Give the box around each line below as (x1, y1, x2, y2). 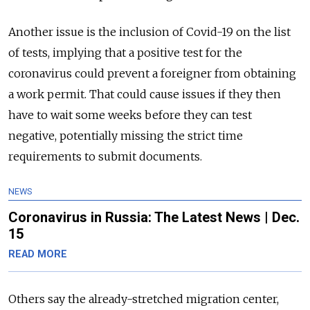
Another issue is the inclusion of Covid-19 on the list (8, 24, 291, 39)
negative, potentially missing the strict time (8, 128, 243, 143)
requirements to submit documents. (8, 149, 202, 163)
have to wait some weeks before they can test (8, 107, 252, 122)
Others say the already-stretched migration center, (8, 291, 279, 306)
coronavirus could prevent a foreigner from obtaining (8, 66, 296, 80)
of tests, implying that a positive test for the (8, 45, 242, 60)
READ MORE (8, 248, 67, 260)
